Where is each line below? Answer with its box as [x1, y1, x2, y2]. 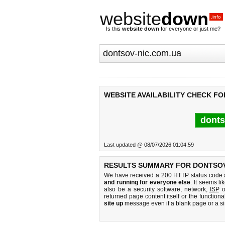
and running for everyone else [104, 179, 191, 186]
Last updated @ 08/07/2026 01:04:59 [104, 142, 194, 148]
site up [104, 200, 123, 207]
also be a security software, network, [104, 186, 210, 193]
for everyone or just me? [159, 26, 220, 32]
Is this [106, 26, 122, 32]
